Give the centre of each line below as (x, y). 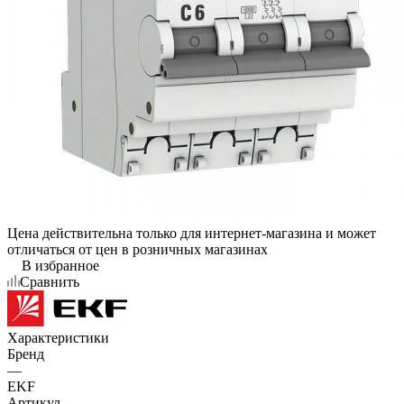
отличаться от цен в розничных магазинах (138, 249)
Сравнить (50, 281)
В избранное (60, 265)
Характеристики (58, 337)
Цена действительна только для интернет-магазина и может (192, 233)
